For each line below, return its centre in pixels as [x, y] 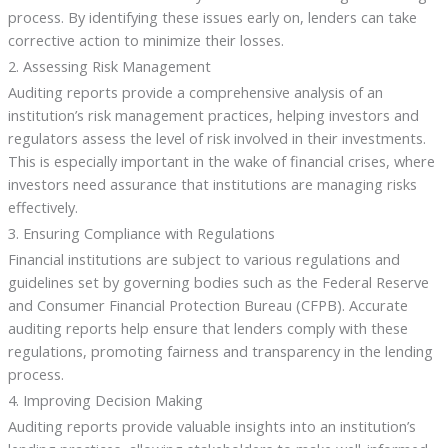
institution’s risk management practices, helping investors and [213, 115]
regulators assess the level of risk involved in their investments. [216, 138]
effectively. [42, 207]
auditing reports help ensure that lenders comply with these [207, 327]
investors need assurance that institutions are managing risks [212, 184]
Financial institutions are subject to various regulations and [203, 258]
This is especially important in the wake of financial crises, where [221, 161]
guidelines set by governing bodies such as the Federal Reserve [218, 281]
